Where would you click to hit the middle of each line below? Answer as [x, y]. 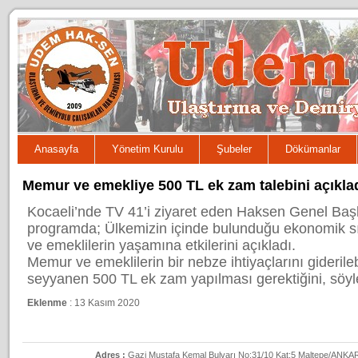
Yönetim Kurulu [147, 149]
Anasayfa [56, 149]
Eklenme [47, 303]
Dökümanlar [313, 149]
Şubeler [234, 149]
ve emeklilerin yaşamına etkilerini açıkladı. [161, 246]
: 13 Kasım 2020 [103, 303]
